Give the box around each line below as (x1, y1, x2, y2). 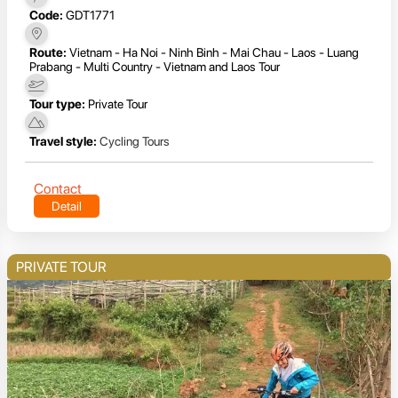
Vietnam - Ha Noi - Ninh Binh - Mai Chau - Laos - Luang (69, 45, 359, 60)
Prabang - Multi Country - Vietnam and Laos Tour (29, 60, 280, 75)
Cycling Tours (99, 134, 170, 149)
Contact (34, 180, 82, 198)
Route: (29, 45, 67, 60)
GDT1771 (66, 8, 115, 23)
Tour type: (29, 97, 85, 112)
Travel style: (29, 134, 97, 149)
